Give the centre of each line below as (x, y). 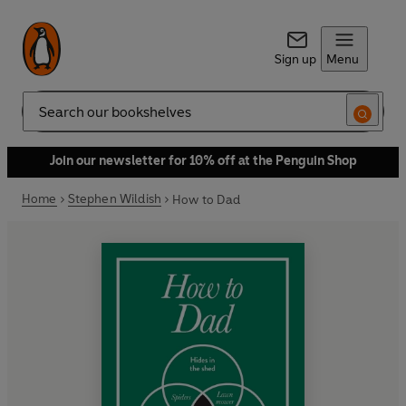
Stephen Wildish (115, 199)
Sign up (295, 59)
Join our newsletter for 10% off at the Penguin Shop (203, 161)
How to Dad (207, 199)
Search (42, 119)
